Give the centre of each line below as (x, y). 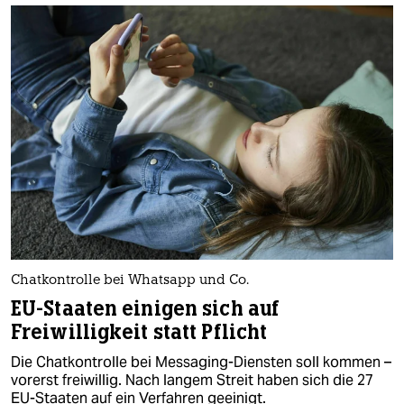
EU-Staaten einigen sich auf (146, 308)
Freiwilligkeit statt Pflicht (139, 332)
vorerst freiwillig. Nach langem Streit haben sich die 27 (192, 380)
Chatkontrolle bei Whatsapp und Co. (130, 280)
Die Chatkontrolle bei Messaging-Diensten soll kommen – (201, 362)
